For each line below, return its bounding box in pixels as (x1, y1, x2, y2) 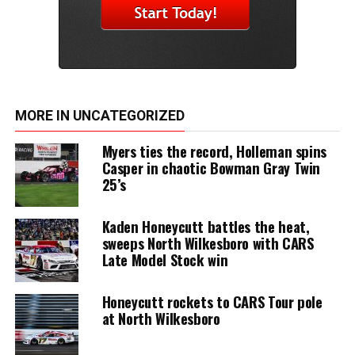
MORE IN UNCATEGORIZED (14, 107, 185, 124)
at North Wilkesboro (101, 307, 220, 329)
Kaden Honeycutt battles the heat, (101, 215, 310, 237)
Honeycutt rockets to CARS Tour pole (101, 290, 323, 312)
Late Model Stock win (101, 248, 228, 270)
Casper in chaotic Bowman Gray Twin (101, 156, 321, 178)
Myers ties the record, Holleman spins (101, 139, 326, 162)
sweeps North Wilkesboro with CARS (101, 231, 314, 254)
